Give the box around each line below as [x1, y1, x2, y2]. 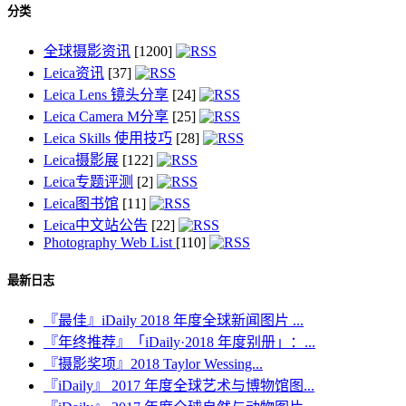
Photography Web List [43, 234, 176, 250]
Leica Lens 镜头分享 [43, 86, 169, 102]
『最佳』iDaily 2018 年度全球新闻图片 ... [43, 313, 304, 329]
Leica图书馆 [43, 195, 119, 211]
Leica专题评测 [43, 173, 133, 189]
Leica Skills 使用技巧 [43, 130, 172, 146]
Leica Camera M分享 [43, 108, 169, 124]
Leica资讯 [43, 64, 104, 81]
